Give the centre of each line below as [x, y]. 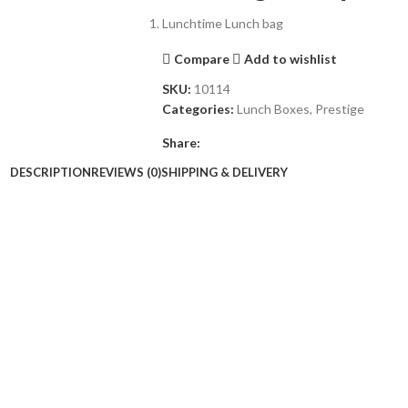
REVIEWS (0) [126, 172]
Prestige [339, 109]
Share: [181, 143]
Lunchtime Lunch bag [222, 23]
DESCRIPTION [50, 172]
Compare [202, 58]
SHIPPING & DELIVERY [224, 172]
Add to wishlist [291, 58]
